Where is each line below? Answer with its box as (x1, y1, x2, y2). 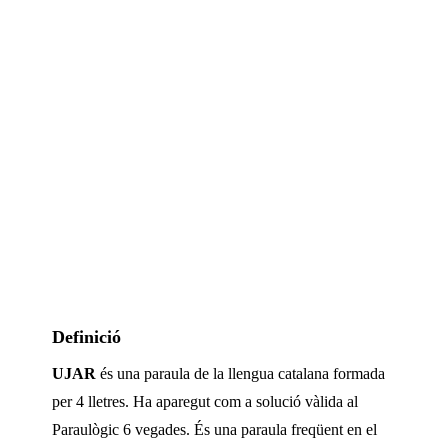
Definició (52, 327, 121, 348)
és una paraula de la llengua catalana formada (96, 365, 385, 383)
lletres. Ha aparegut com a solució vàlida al (84, 393, 358, 411)
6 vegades (123, 421, 186, 439)
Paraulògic (52, 421, 119, 439)
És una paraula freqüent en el (190, 421, 377, 439)
